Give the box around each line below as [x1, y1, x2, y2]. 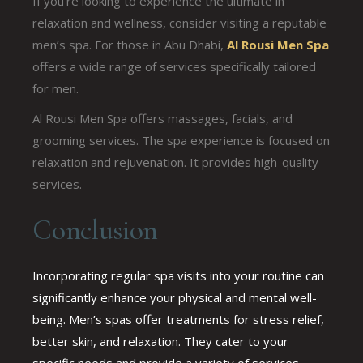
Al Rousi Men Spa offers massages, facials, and [32, 109, 293, 126]
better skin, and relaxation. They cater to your [32, 332, 289, 349]
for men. [32, 79, 79, 96]
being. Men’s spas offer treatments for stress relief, [32, 310, 325, 327]
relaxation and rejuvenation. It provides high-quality [32, 153, 319, 170]
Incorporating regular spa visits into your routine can [32, 267, 325, 284]
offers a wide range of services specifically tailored [32, 58, 317, 75]
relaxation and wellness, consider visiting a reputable [32, 14, 327, 31]
